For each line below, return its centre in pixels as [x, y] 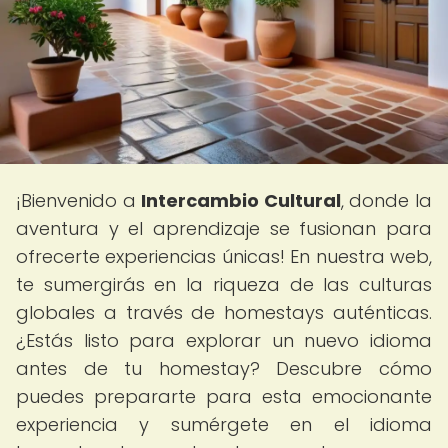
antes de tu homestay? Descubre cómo [224, 368]
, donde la [386, 200]
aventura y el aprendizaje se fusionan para [224, 228]
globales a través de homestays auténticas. [224, 312]
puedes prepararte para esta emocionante [224, 396]
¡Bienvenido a [79, 200]
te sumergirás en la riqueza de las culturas [224, 284]
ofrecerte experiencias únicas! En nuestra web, [224, 256]
